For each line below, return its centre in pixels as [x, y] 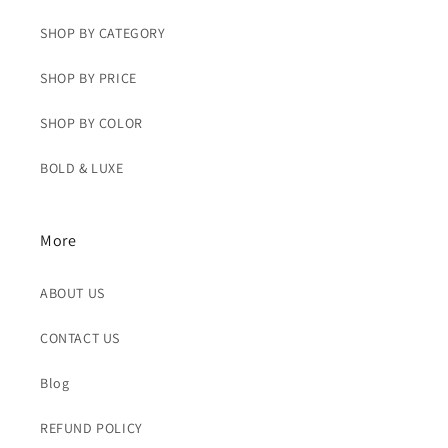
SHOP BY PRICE [88, 78]
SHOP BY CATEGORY [103, 33]
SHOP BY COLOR [91, 123]
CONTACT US [80, 338]
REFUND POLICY [91, 428]
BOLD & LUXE [82, 168]
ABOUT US [72, 293]
